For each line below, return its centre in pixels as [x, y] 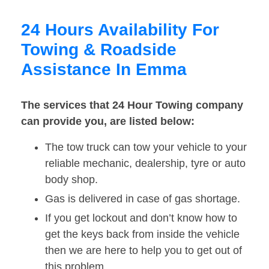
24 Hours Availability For [120, 30]
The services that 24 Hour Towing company [132, 105]
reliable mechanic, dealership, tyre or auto [145, 164]
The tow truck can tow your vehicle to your [146, 147]
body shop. [71, 180]
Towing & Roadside [99, 50]
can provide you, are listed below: [108, 122]
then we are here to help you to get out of [144, 251]
